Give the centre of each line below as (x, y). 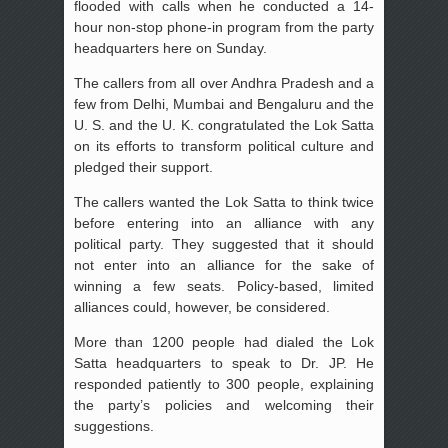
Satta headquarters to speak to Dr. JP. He (224, 362)
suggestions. (113, 425)
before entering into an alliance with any (224, 222)
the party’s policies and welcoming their (224, 404)
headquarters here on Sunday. (170, 47)
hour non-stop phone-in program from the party (224, 26)
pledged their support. (143, 166)
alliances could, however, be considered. (201, 306)
